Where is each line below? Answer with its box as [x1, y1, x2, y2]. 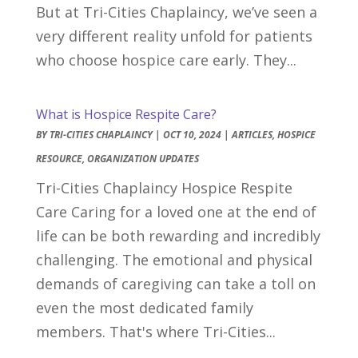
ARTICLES [231, 127, 272, 141]
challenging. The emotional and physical [35, 249, 312, 269]
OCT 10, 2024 [162, 127, 221, 141]
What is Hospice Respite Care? [35, 105, 217, 123]
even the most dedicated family [35, 297, 253, 317]
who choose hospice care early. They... [35, 50, 296, 70]
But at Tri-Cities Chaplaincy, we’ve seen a [35, 2, 317, 22]
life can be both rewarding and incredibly [35, 225, 320, 245]
